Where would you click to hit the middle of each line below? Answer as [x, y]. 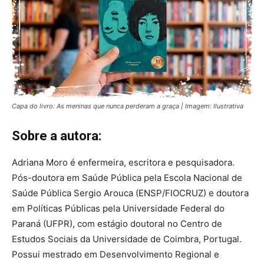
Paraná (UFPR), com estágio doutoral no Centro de [117, 223]
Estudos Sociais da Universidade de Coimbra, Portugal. [127, 239]
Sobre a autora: [57, 136]
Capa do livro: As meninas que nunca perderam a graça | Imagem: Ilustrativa [128, 106]
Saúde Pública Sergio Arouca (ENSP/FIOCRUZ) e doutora [130, 193]
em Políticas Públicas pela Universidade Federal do [118, 208]
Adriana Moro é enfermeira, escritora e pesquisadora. [123, 162]
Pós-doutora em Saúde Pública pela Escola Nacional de [127, 177]
